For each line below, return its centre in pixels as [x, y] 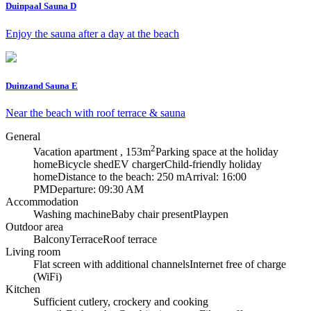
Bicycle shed [86, 165]
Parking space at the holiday [217, 152]
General [23, 136]
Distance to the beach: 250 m [121, 177]
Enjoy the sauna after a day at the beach [92, 33]
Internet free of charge [238, 264]
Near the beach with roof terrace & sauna [95, 112]
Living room [33, 252]
